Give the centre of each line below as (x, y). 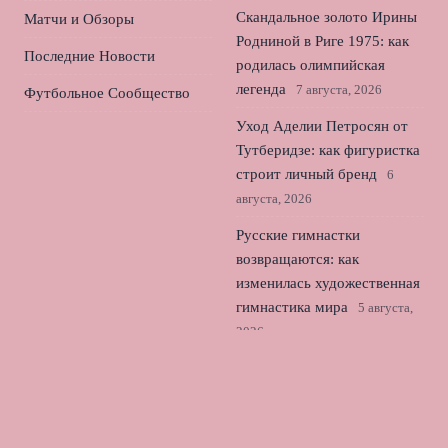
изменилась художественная (328, 283)
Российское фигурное (306, 368)
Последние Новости (89, 56)
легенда (261, 89)
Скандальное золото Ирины (326, 17)
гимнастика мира (292, 307)
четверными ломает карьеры (330, 416)
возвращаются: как (297, 259)
